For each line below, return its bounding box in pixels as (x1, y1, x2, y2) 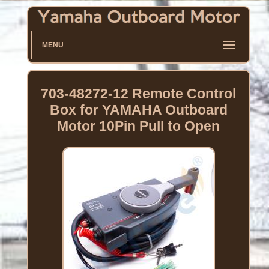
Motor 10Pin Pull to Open (57, 118, 220, 134)
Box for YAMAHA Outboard (49, 102, 228, 118)
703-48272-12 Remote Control (41, 86, 237, 102)
